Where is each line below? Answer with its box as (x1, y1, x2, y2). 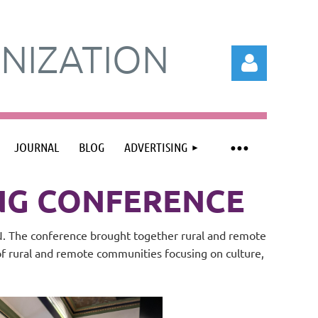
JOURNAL (13, 139, 60, 155)
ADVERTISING (124, 139, 187, 155)
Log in (232, 180, 267, 194)
